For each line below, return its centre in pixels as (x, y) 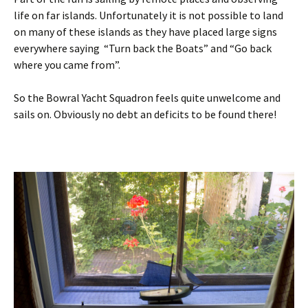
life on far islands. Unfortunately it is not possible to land (148, 15)
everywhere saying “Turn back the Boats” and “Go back (143, 48)
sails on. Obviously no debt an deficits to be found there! (145, 114)
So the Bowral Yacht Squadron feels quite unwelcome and (147, 98)
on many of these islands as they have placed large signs (145, 32)
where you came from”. (67, 65)
